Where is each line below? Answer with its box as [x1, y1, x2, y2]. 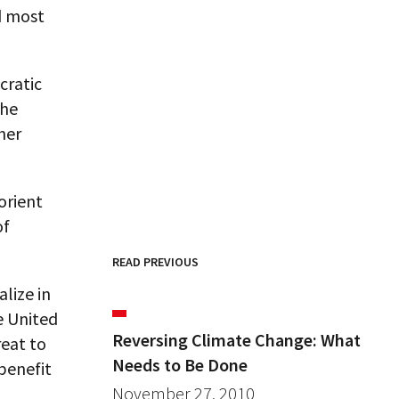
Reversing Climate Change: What [112, 329, 361, 351]
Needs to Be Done [112, 354, 248, 376]
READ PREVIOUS [112, 254, 199, 270]
